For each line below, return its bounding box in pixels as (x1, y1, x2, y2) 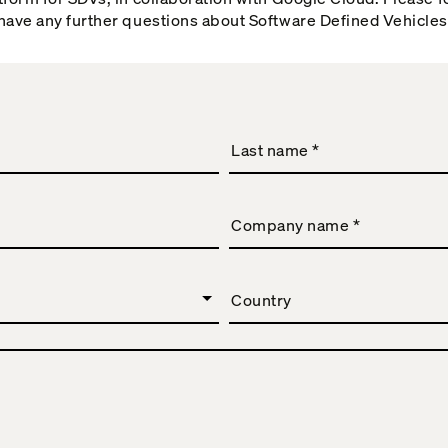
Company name (231, 214, 353, 235)
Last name (231, 139, 313, 160)
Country (231, 289, 292, 310)
